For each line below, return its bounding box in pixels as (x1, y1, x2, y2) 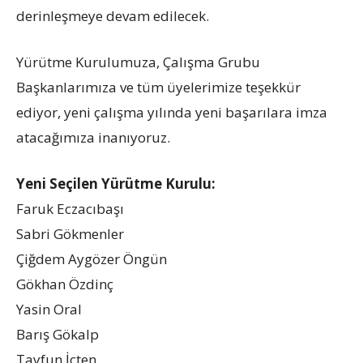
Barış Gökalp (16, 324, 99, 344)
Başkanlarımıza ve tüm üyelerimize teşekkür (16, 77, 301, 96)
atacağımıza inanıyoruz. (16, 127, 170, 147)
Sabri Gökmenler (16, 224, 124, 243)
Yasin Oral (16, 299, 82, 318)
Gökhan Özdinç (16, 274, 113, 293)
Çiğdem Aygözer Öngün (16, 249, 167, 268)
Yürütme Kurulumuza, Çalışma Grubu (16, 52, 260, 71)
